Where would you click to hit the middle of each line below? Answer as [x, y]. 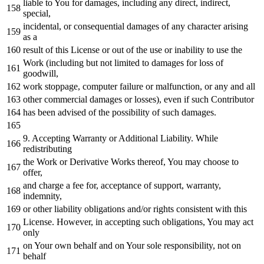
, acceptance [120, 185]
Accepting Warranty [70, 138]
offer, [33, 172]
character [204, 26]
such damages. [188, 112]
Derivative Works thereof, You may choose [149, 161]
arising [235, 26]
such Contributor [222, 99]
